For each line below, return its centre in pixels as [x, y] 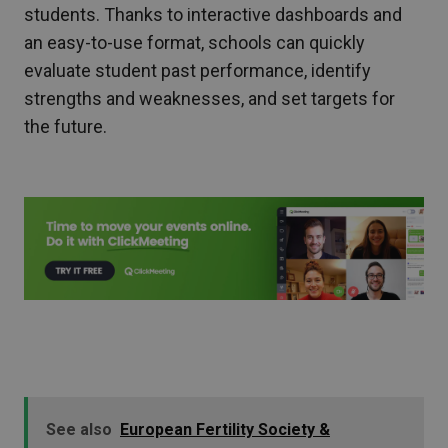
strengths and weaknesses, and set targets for [209, 99]
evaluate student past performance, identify [197, 71]
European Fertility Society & [225, 429]
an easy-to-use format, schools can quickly [194, 43]
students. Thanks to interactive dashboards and [213, 15]
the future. [65, 127]
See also [79, 429]
